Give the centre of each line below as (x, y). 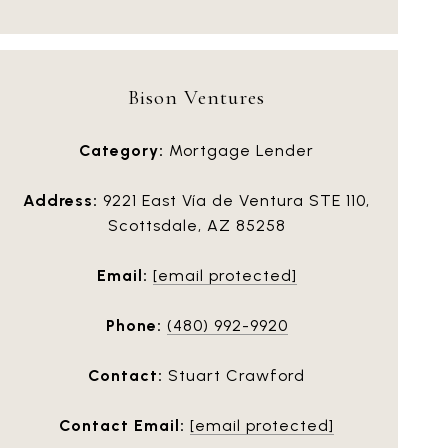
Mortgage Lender (239, 150)
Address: (60, 200)
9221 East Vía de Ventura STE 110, (234, 200)
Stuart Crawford (234, 375)
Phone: (133, 325)
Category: (121, 150)
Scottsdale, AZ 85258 (196, 225)
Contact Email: (122, 425)
